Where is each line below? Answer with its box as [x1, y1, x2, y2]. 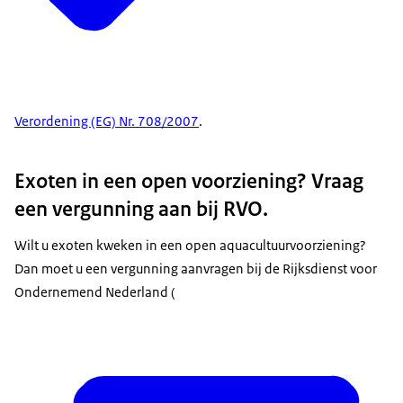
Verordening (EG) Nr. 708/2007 [14, 112, 199, 130]
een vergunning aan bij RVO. [14, 195, 268, 223]
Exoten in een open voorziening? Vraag [14, 167, 363, 195]
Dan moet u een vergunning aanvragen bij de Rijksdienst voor [14, 260, 377, 278]
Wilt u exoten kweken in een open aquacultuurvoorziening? [14, 237, 366, 255]
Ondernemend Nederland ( [14, 283, 175, 301]
